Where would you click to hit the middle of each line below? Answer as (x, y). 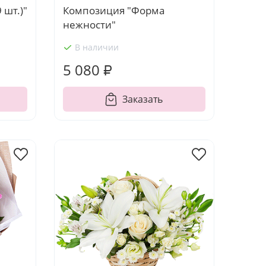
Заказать (143, 99)
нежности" (89, 25)
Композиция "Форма (113, 10)
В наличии (96, 47)
